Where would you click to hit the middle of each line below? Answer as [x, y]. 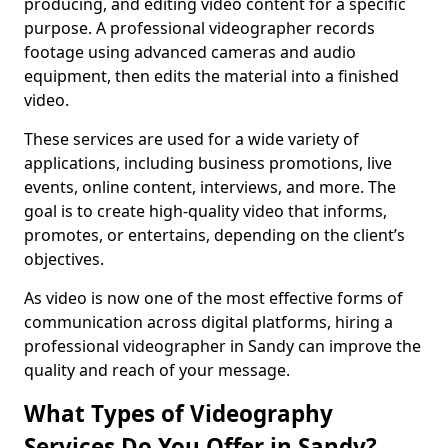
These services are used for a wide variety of [191, 139]
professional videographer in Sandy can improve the [222, 346]
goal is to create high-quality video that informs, [205, 211]
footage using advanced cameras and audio [190, 52]
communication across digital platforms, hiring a [208, 322]
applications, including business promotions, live [208, 163]
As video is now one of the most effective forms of [213, 298]
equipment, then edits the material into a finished [211, 76]
